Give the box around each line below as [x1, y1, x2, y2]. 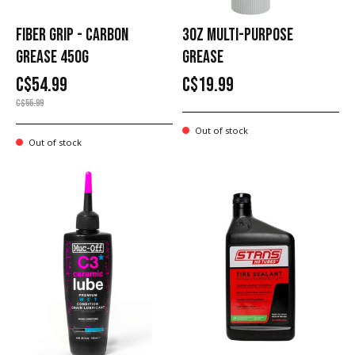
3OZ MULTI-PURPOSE [181, 24, 293, 46]
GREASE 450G [16, 46, 89, 68]
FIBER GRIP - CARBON [16, 24, 128, 46]
